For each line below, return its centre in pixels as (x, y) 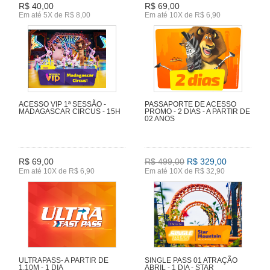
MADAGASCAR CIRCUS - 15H (70, 111)
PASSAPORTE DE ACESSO (190, 104)
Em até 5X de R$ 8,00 (55, 15)
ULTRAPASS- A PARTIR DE (64, 260)
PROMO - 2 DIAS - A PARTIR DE (197, 111)
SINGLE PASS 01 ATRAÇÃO (191, 260)
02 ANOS (160, 118)
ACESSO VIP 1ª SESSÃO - (62, 104)
